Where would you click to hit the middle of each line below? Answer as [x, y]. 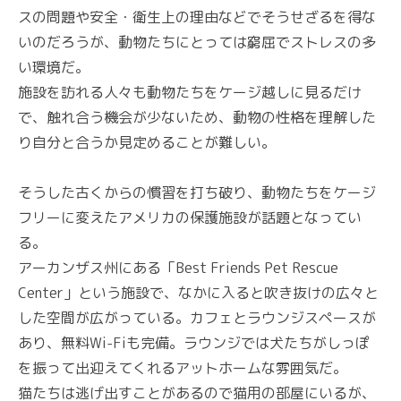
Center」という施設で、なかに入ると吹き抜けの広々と [198, 293]
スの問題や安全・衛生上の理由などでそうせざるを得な [197, 17]
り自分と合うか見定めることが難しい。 [147, 143]
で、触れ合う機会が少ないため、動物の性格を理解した [197, 118]
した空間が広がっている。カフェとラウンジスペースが [197, 318]
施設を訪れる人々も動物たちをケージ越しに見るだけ [190, 93]
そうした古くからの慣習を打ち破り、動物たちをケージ [197, 193]
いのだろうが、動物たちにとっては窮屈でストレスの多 [197, 43]
